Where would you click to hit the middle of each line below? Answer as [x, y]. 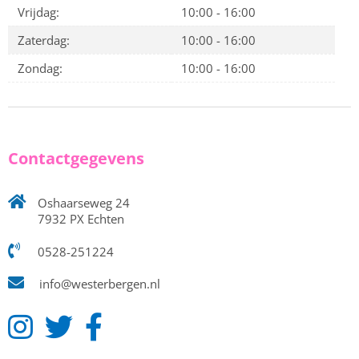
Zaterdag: [44, 40]
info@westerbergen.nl [98, 284]
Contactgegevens [76, 158]
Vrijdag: [38, 12]
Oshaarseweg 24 [82, 203]
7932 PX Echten [81, 219]
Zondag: [40, 68]
